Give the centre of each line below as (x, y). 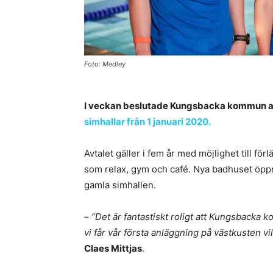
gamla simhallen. (120, 185)
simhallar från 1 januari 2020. (147, 122)
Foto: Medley (105, 64)
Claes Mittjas (113, 248)
